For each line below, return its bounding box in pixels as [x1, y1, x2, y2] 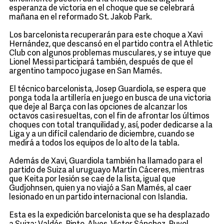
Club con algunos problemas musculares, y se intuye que [9, 49, 211, 57]
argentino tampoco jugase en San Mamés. [9, 67, 162, 75]
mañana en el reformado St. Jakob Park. [9, 13, 152, 21]
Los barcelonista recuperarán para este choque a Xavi [9, 31, 202, 39]
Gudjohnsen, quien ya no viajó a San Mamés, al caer [9, 184, 191, 192]
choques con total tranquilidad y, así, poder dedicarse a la [9, 121, 212, 129]
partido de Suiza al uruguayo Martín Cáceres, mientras [9, 166, 204, 174]
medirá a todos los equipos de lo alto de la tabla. [9, 139, 179, 147]
